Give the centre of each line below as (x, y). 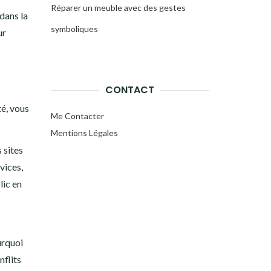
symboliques (74, 29)
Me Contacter (77, 116)
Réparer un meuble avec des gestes (118, 8)
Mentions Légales (84, 133)
